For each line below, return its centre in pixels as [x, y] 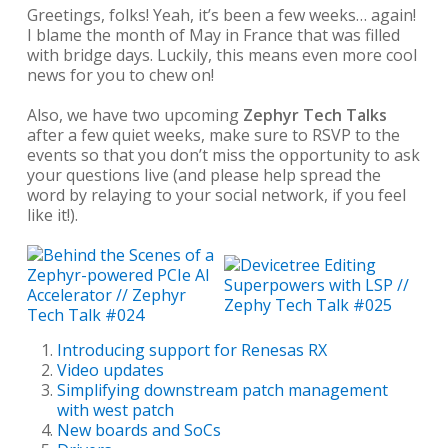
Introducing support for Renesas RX [191, 350]
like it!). [52, 215]
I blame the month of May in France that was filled [213, 35]
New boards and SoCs [138, 430]
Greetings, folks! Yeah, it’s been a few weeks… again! [221, 15]
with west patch [115, 410]
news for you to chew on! [120, 75]
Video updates [110, 370]
